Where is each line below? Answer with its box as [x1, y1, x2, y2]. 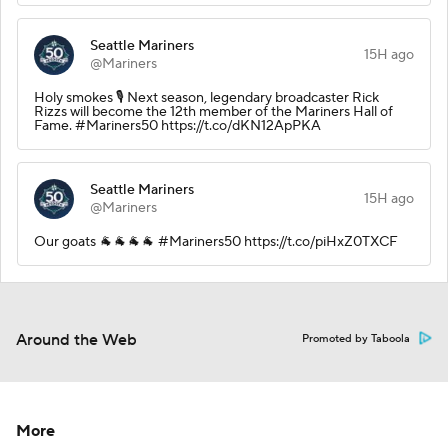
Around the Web [16, 329, 137, 350]
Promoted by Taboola [302, 331, 410, 346]
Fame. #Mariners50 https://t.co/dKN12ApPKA [34, 116, 321, 135]
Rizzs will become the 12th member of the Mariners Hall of [34, 102, 393, 121]
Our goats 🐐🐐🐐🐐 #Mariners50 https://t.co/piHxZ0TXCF [34, 232, 398, 251]
